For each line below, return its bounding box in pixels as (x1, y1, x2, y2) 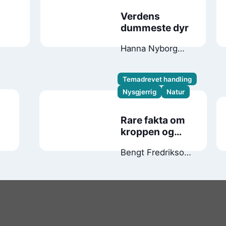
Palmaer (120, 168, 153, 179)
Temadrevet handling (123, 75, 192, 83)
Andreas (133, 158, 166, 168)
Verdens (121, 10, 160, 22)
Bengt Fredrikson (120, 147, 189, 158)
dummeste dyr (121, 21, 189, 34)
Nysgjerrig (123, 87, 157, 96)
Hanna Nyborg (121, 43, 178, 53)
